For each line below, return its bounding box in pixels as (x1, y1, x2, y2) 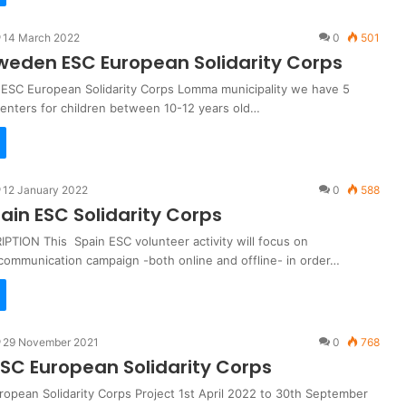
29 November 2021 (3, 335, 99, 349)
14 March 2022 (3, 31, 80, 44)
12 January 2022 (3, 183, 88, 197)
